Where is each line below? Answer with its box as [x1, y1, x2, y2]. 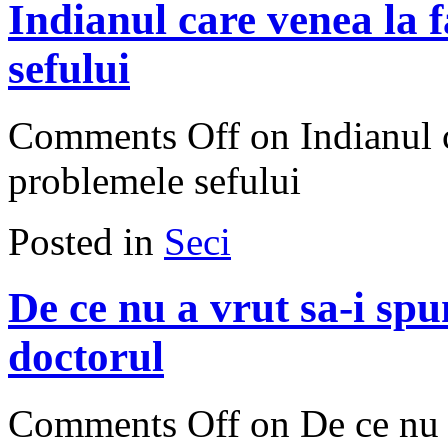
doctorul [8, 333, 164, 381]
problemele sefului [8, 158, 301, 202]
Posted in [8, 219, 154, 263]
